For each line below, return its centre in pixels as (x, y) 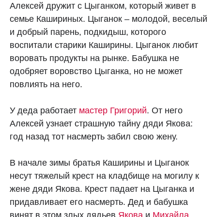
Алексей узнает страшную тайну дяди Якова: (101, 124)
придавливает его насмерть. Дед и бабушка (99, 202)
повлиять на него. (46, 84)
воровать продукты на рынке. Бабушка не (94, 58)
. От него (165, 110)
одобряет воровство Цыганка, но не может (96, 71)
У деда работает (44, 110)
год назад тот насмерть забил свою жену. (94, 137)
